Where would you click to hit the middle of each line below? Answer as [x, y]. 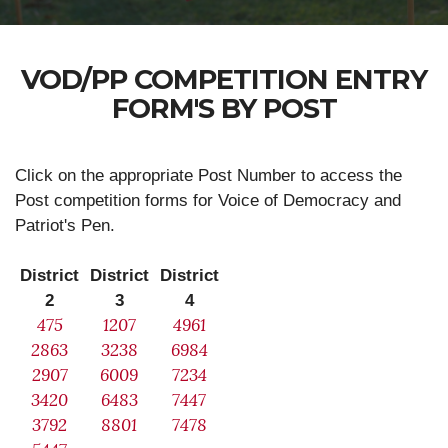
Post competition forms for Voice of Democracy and [208, 200]
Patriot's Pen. [65, 225]
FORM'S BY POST [224, 108]
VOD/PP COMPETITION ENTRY [224, 79]
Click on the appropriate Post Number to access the [208, 175]
